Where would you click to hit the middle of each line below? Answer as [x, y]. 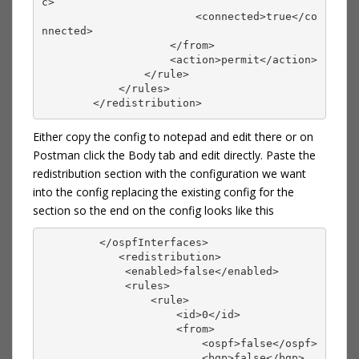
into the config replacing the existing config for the [163, 192]
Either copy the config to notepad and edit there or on [173, 136]
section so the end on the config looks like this [153, 210]
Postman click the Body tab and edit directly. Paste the [174, 155]
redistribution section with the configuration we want [169, 173]
